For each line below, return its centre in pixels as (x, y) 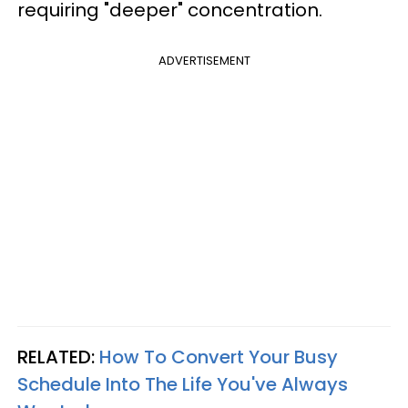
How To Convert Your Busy (219, 357)
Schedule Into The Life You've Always (183, 384)
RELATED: (58, 357)
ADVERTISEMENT (204, 60)
